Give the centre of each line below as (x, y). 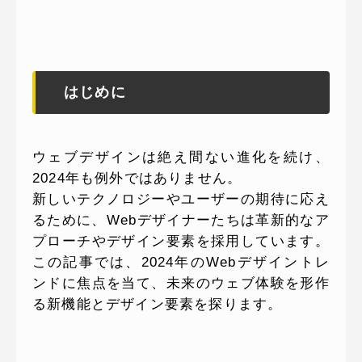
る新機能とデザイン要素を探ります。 (158, 304)
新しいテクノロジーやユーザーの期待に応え (181, 199)
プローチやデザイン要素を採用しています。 (181, 241)
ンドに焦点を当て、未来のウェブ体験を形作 (181, 283)
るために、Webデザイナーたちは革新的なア (181, 220)
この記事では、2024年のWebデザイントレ (181, 262)
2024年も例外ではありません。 (137, 178)
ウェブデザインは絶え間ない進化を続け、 (181, 157)
